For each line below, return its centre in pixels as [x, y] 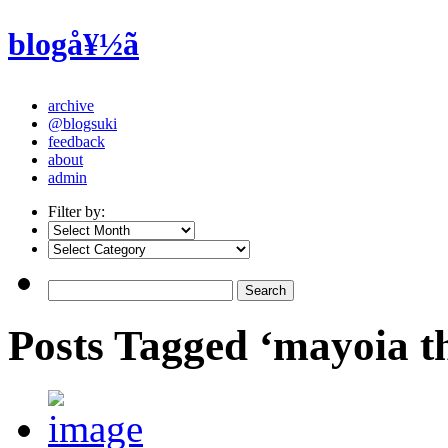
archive [71, 105]
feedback [76, 141]
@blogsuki [82, 123]
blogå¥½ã [73, 44]
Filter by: [76, 211]
